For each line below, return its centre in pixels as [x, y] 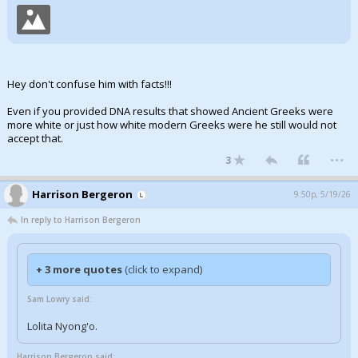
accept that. [35, 138]
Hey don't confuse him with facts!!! [89, 84]
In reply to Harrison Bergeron [81, 220]
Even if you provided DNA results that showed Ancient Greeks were [170, 111]
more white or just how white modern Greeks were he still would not [172, 125]
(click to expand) [163, 269]
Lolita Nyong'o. [62, 326]
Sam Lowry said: [60, 299]
